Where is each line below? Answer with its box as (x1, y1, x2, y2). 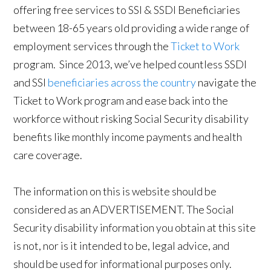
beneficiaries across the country (48, 76, 197, 90)
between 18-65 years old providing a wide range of (13, 21, 250, 35)
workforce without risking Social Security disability (13, 112, 249, 126)
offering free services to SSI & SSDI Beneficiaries (13, 3, 241, 17)
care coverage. (13, 148, 83, 162)
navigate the (196, 76, 257, 90)
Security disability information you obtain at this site (13, 221, 256, 235)
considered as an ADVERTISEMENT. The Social (13, 203, 235, 217)
